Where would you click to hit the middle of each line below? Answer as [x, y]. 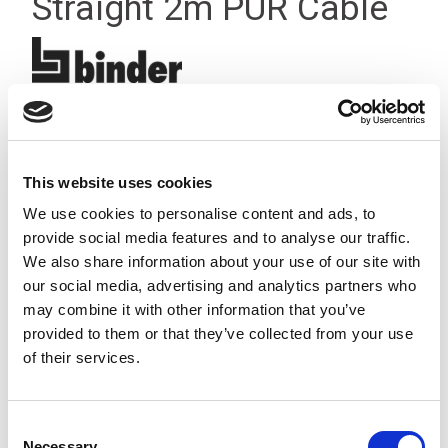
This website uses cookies [118, 182]
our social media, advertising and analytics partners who [219, 285]
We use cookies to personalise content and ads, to [199, 213]
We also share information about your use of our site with [222, 261]
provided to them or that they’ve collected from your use [218, 333]
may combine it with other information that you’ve [194, 309]
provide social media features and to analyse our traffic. [217, 237]
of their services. [81, 357]
